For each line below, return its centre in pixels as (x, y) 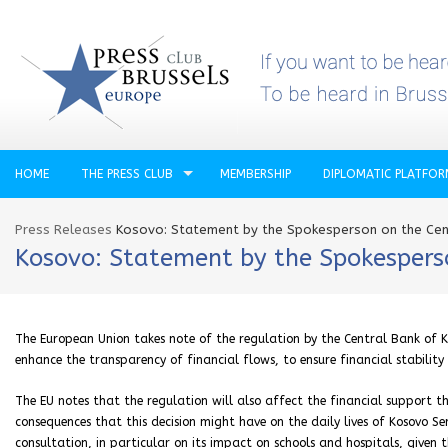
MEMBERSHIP (255, 174)
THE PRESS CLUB (127, 174)
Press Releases (63, 229)
